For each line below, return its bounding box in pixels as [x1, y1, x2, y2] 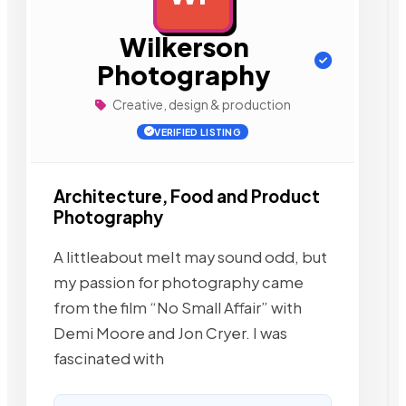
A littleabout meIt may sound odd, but [53, 246, 327, 266]
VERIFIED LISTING [154, 126, 242, 138]
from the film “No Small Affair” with [53, 297, 302, 317]
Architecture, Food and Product [53, 186, 320, 207]
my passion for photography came [53, 272, 304, 292]
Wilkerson [119, 30, 249, 63]
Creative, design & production [110, 96, 291, 112]
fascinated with [53, 348, 164, 368]
